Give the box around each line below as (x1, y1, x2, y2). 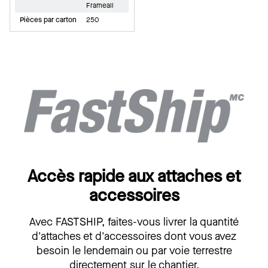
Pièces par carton (20, 15, 77, 25)
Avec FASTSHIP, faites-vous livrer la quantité (29, 214, 239, 229)
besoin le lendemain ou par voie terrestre (36, 243, 232, 258)
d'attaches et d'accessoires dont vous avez (32, 229, 236, 243)
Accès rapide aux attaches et (27, 165, 241, 187)
